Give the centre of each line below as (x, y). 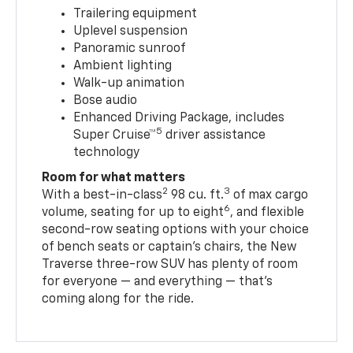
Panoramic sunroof (130, 48)
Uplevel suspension (131, 31)
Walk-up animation (129, 83)
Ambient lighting (123, 66)
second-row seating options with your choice (176, 230)
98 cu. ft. (196, 195)
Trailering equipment (136, 14)
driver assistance (214, 135)
